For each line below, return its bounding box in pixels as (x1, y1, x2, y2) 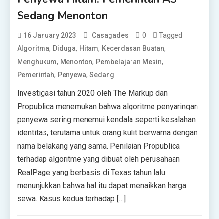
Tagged (159, 31, 183, 40)
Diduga (53, 44, 76, 52)
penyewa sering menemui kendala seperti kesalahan (17, 115, 196, 124)
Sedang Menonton (17, 8, 108, 23)
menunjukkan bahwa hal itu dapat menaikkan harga (17, 181, 187, 190)
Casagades (92, 31, 129, 39)
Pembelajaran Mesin (96, 58, 162, 66)
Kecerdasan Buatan (102, 44, 165, 52)
